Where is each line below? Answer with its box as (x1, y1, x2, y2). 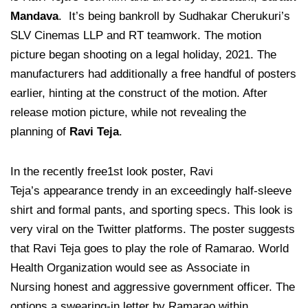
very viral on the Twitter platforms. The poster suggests (10, 223, 295, 236)
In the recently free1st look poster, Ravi (10, 165, 213, 179)
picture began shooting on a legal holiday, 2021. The (10, 48, 276, 62)
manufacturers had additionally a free (10, 67, 201, 81)
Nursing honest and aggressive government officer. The (10, 280, 295, 294)
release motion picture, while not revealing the (10, 106, 246, 120)
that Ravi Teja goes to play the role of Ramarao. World (10, 242, 289, 256)
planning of (10, 125, 69, 139)
